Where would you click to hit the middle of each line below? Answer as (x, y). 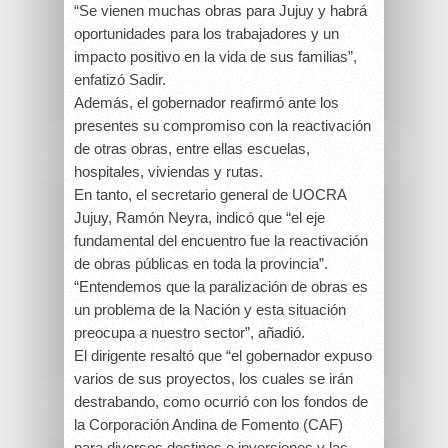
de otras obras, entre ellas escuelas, (192, 148)
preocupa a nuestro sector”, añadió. (189, 332)
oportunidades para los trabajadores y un (206, 33)
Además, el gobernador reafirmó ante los (206, 102)
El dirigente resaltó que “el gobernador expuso (223, 355)
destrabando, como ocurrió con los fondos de (221, 401)
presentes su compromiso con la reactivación (222, 125)
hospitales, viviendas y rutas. (168, 171)
